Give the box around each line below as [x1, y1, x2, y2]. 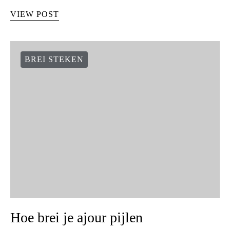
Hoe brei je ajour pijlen [10, 209, 143, 225]
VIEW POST [10, 9, 59, 18]
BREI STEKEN [25, 54, 84, 64]
